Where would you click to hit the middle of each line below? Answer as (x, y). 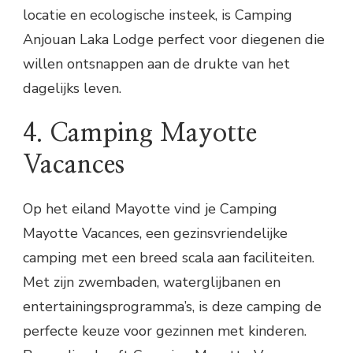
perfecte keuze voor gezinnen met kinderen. (165, 331)
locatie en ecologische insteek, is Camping (158, 15)
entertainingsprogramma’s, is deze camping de (172, 306)
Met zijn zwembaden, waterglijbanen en (152, 282)
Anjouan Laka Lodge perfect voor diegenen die (174, 40)
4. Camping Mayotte (140, 133)
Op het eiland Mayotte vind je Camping (150, 208)
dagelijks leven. (72, 89)
